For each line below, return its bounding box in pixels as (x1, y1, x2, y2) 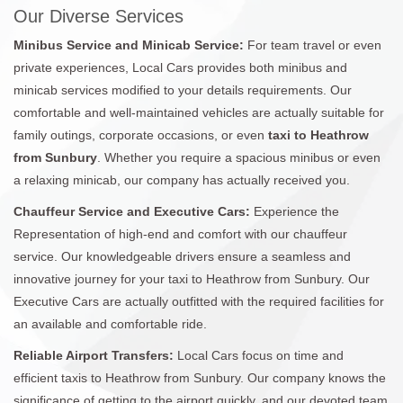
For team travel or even (247, 37, 381, 52)
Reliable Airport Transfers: (13, 347, 177, 363)
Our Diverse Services (13, 5, 184, 26)
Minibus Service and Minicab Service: (13, 37, 247, 52)
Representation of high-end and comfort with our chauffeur (13, 226, 347, 241)
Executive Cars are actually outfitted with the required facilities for (13, 293, 384, 309)
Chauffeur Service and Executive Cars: (13, 203, 254, 219)
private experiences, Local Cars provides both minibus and (13, 59, 347, 75)
